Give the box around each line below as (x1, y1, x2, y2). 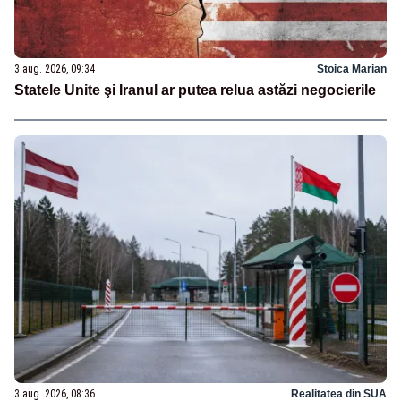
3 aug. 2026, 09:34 (14, 63, 95, 76)
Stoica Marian (317, 63, 387, 76)
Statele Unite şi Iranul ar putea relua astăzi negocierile (14, 82, 376, 98)
